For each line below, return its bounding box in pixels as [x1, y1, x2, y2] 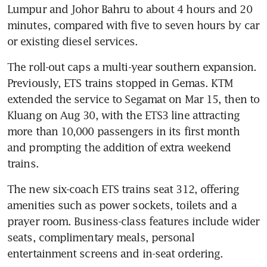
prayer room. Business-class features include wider [7, 215, 260, 228]
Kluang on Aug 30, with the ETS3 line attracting [7, 108, 240, 122]
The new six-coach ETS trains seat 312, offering [7, 182, 239, 196]
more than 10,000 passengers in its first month [7, 125, 240, 138]
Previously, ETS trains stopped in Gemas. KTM [7, 76, 234, 90]
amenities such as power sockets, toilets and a [7, 198, 237, 212]
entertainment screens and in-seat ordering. [7, 247, 223, 260]
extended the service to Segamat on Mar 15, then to [7, 92, 260, 106]
